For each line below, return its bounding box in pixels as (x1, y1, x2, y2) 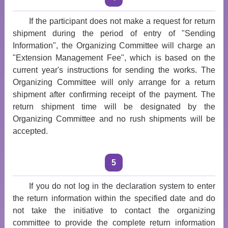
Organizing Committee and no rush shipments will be (12, 115, 216, 123)
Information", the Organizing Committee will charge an (12, 41, 216, 50)
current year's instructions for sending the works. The (12, 66, 216, 74)
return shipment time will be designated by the (12, 102, 216, 111)
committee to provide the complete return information (12, 218, 216, 227)
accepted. (12, 127, 48, 135)
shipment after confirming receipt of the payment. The (12, 90, 216, 99)
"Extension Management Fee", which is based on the (12, 53, 216, 62)
